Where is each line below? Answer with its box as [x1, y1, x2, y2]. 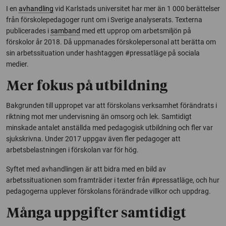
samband [50, 26, 80, 35]
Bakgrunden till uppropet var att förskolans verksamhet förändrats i [6, 101, 217, 109]
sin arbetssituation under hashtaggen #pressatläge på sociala [6, 48, 200, 57]
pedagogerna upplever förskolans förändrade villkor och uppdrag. [6, 187, 211, 195]
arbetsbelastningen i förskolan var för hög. [6, 145, 139, 154]
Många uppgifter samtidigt [6, 206, 186, 220]
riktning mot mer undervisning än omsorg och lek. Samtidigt [6, 112, 192, 121]
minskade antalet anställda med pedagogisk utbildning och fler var [6, 123, 213, 132]
